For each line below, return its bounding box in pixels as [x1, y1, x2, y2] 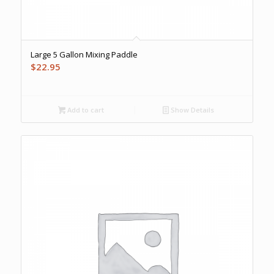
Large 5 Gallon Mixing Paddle [30, 49, 138, 61]
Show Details [169, 105, 215, 115]
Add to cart [65, 105, 105, 115]
